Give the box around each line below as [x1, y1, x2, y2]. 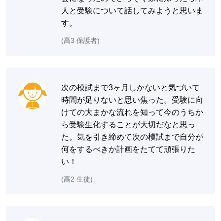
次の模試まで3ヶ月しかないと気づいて [61, 83, 200, 92]
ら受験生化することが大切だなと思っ [61, 120, 195, 129]
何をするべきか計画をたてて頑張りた [61, 145, 195, 153]
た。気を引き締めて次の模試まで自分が [61, 132, 203, 141]
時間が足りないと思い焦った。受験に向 [61, 95, 203, 104]
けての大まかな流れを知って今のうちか [61, 108, 203, 116]
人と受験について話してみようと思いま [61, 6, 203, 15]
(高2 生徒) [61, 175, 93, 183]
